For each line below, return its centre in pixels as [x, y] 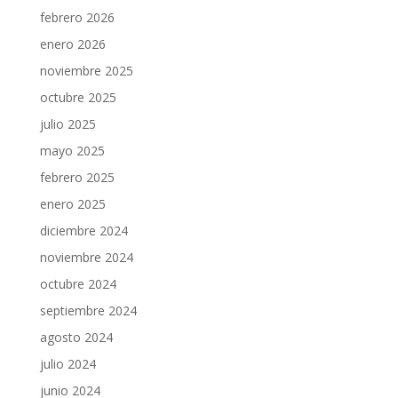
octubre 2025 [78, 97]
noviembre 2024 [86, 257]
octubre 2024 [78, 284]
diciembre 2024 [84, 231]
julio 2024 [68, 364]
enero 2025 [72, 204]
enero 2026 [72, 44]
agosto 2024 [76, 337]
